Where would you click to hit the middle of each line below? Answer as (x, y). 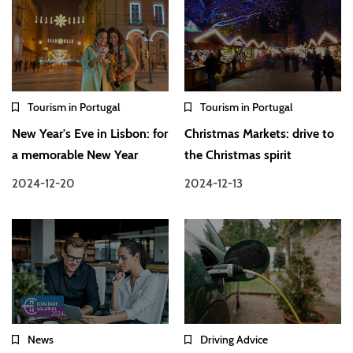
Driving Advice (234, 340)
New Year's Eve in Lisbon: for (90, 133)
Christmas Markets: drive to (260, 133)
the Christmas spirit (238, 154)
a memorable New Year (75, 154)
